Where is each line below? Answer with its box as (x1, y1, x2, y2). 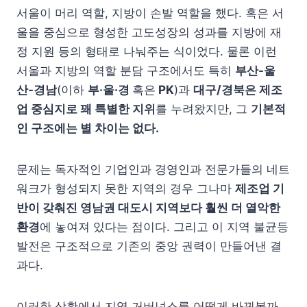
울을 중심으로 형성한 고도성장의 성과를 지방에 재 (16, 25, 282, 39)
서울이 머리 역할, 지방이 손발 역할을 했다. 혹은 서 (16, 5, 284, 20)
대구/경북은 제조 (193, 82, 282, 97)
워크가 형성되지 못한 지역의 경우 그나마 (16, 181, 235, 195)
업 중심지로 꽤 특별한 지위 (16, 101, 156, 116)
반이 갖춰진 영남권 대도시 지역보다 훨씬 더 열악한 (16, 200, 280, 214)
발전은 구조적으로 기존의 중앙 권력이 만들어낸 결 (16, 238, 282, 253)
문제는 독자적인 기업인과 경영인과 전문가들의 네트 (16, 162, 290, 176)
